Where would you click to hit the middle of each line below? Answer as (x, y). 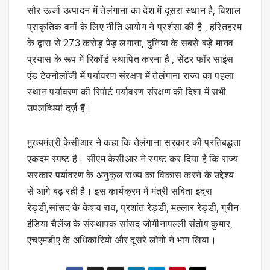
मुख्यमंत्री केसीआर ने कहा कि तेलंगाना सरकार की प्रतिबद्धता (134, 142)
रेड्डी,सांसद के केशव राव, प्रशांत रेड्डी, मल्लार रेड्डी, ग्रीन (133, 207)
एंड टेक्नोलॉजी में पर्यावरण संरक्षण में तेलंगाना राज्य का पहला (131, 75)
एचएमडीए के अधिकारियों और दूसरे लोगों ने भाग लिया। (122, 240)
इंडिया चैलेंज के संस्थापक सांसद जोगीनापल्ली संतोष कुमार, (130, 223)
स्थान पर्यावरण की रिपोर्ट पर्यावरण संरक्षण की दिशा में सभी (127, 91)
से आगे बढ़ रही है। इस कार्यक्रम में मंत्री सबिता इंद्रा (120, 191)
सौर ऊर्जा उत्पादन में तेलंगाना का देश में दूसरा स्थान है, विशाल (134, 10)
